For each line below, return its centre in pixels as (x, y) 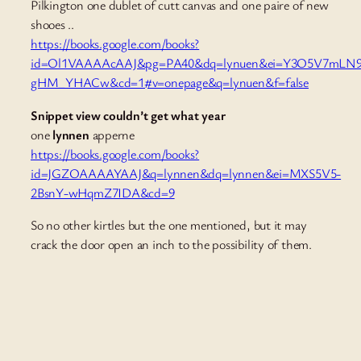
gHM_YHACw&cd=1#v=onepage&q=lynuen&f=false (170, 83)
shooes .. (53, 25)
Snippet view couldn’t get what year (128, 115)
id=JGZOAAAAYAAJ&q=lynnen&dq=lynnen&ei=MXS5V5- (186, 173)
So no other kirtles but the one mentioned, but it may (169, 224)
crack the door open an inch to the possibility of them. (171, 244)
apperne (112, 134)
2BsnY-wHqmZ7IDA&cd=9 (103, 192)
